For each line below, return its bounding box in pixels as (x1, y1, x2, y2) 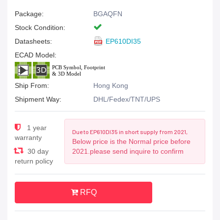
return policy (15, 157, 53, 165)
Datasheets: (15, 37, 52, 45)
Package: (15, 10, 44, 18)
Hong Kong (93, 82, 128, 89)
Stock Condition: (15, 24, 65, 31)
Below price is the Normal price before (72, 137, 191, 145)
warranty (15, 134, 42, 141)
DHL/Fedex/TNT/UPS (93, 95, 160, 103)
